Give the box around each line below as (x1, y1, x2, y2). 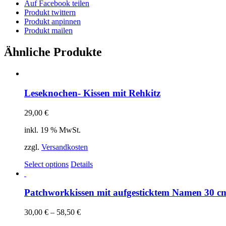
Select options (24, 159, 69, 168)
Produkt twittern (24, 8, 76, 17)
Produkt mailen (24, 26, 73, 35)
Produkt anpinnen (24, 17, 81, 26)
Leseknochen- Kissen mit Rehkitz (24, 87, 160, 98)
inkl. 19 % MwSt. (24, 125, 81, 134)
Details (71, 159, 93, 168)
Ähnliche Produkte (4, 45, 102, 59)
